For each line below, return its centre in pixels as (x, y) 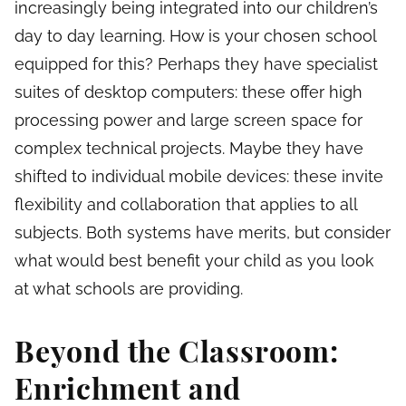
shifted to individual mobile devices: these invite (199, 177)
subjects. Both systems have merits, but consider (203, 233)
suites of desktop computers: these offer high (188, 92)
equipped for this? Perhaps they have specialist (196, 64)
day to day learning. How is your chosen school (195, 36)
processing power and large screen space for (188, 121)
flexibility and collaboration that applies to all (186, 205)
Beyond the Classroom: (177, 351)
